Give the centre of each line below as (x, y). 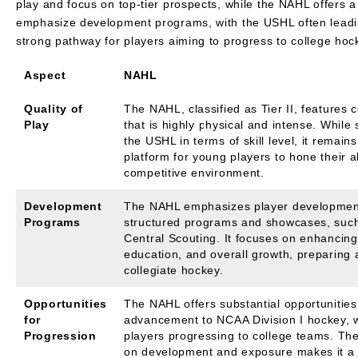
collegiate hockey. (174, 270)
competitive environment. (194, 172)
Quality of (54, 108)
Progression (60, 335)
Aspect (45, 75)
